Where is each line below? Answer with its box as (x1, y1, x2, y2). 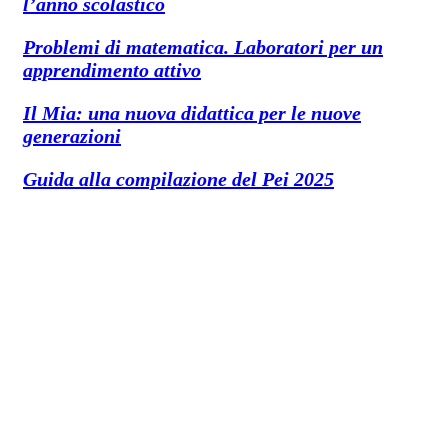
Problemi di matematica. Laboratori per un (23, 35, 383, 58)
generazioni (23, 124, 121, 147)
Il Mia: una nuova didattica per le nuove (23, 101, 361, 124)
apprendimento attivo (23, 58, 201, 81)
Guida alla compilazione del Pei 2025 (23, 167, 334, 190)
